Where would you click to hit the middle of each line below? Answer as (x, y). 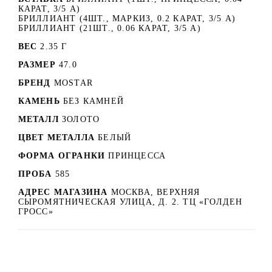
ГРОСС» (36, 212)
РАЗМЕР (37, 65)
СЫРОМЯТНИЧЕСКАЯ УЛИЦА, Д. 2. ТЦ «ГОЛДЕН (130, 202)
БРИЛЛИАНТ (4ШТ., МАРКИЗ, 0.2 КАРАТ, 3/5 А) (127, 19)
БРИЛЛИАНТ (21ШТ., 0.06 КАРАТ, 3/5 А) (109, 29)
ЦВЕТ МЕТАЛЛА (56, 138)
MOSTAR (73, 83)
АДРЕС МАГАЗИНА (64, 192)
